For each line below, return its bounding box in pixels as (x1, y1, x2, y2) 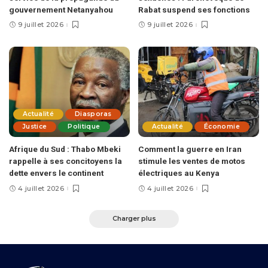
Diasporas (75, 110, 112, 118)
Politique (68, 123, 100, 131)
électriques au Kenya (138, 168, 220, 178)
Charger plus (112, 215, 156, 223)
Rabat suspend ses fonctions (138, 4, 250, 14)
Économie (204, 123, 240, 131)
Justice (23, 123, 47, 131)
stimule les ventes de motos (138, 156, 245, 166)
